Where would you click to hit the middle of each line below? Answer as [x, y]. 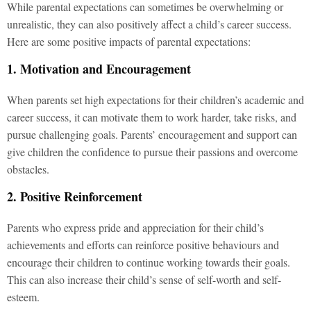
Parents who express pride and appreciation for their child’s [135, 227]
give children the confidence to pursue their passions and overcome [152, 151]
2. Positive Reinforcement [75, 196]
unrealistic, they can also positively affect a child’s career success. [149, 24]
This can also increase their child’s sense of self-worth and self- [144, 279]
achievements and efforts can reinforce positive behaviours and [143, 244]
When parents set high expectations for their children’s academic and [155, 99]
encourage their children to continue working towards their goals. [149, 262]
